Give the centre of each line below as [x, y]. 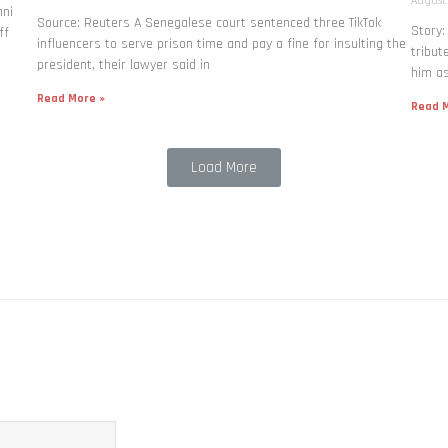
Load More [224, 167]
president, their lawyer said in [124, 65]
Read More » [71, 99]
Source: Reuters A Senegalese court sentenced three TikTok [209, 23]
